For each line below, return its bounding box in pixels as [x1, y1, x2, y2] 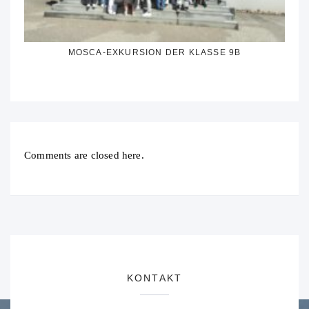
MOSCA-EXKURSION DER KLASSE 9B [68, 47, 241, 57]
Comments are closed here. [24, 149, 144, 161]
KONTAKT [127, 272, 182, 283]
